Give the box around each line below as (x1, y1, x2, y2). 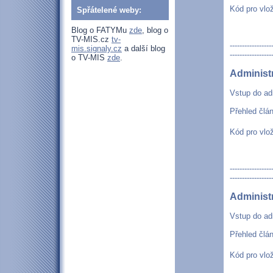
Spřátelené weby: (77, 5, 141, 15)
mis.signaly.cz (71, 44, 122, 53)
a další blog (122, 44, 165, 53)
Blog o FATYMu (71, 26, 129, 35)
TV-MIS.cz (71, 35, 112, 44)
